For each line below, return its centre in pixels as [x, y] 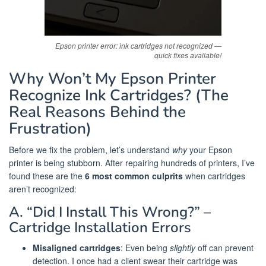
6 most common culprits [134, 176]
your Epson [210, 150]
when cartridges [214, 176]
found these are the [47, 176]
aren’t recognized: [43, 189]
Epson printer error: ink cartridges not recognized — [138, 46]
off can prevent [224, 248]
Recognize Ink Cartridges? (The [119, 96]
